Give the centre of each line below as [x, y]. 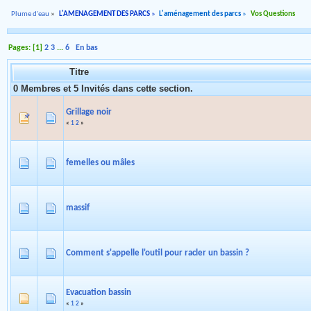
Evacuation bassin [99, 293]
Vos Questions [272, 15]
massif [78, 208]
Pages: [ [22, 48]
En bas [87, 48]
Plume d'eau [31, 15]
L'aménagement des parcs [200, 15]
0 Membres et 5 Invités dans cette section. [103, 89]
